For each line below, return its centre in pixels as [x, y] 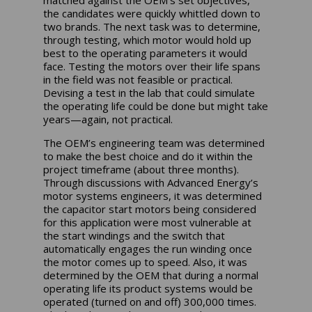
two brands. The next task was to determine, [152, 27]
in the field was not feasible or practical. [138, 80]
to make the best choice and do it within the [148, 156]
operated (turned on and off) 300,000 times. [150, 302]
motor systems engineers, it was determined [153, 196]
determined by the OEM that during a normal [151, 275]
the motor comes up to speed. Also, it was [146, 262]
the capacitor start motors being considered [150, 209]
